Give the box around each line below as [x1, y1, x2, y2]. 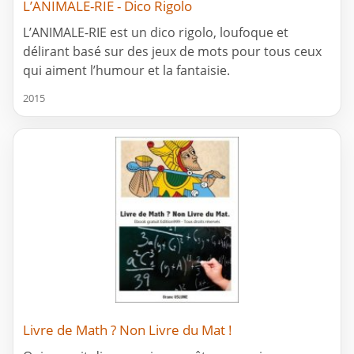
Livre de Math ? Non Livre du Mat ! [23, 321, 232, 340]
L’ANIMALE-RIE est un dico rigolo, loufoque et [23, 24, 288, 42]
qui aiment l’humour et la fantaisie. [23, 62, 230, 80]
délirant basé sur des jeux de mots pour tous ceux [23, 43, 322, 61]
